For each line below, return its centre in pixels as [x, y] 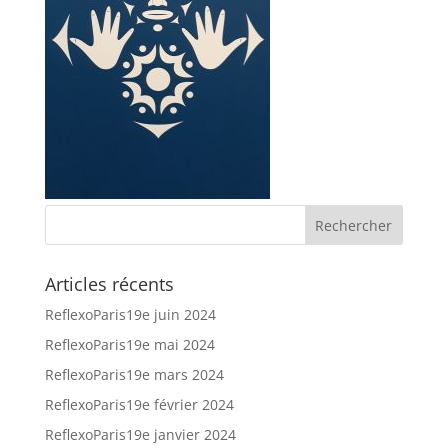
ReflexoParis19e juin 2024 [130, 315]
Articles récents [109, 284]
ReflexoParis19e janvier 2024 [140, 435]
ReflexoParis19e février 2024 [139, 405]
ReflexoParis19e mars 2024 [134, 375]
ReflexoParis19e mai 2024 [129, 345]
